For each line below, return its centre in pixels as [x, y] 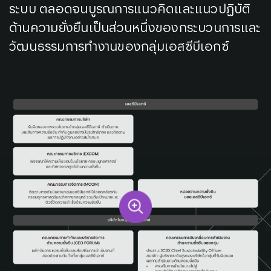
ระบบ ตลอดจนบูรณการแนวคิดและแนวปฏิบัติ [130, 9]
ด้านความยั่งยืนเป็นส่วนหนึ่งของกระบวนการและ [135, 28]
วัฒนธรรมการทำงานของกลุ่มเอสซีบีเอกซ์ [119, 47]
